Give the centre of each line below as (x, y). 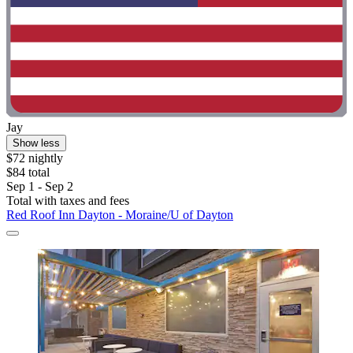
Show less (36, 143)
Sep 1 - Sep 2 (40, 187)
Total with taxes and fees (68, 201)
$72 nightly (35, 158)
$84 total (28, 173)
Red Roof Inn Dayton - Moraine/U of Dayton (120, 215)
